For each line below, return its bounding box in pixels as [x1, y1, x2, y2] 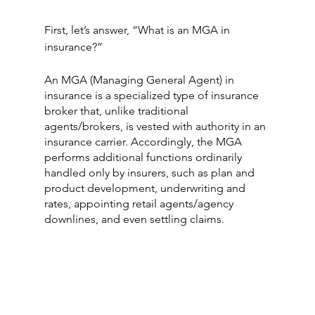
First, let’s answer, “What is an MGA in [44, 23, 233, 37]
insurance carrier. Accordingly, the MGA [44, 135, 245, 149]
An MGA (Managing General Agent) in [44, 73, 237, 87]
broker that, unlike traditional [44, 104, 191, 118]
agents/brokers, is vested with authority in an [44, 120, 269, 134]
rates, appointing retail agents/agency [44, 197, 236, 211]
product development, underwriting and [44, 181, 248, 195]
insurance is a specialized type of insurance [44, 89, 262, 103]
